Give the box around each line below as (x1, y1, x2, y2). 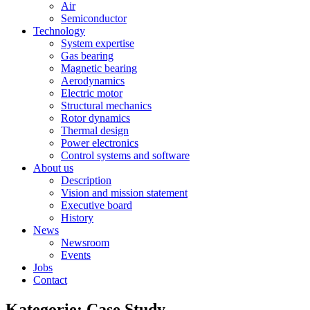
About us (33, 162, 73, 174)
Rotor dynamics (61, 112, 130, 124)
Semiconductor (61, 12, 127, 24)
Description (61, 174, 111, 186)
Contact (33, 274, 67, 286)
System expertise (61, 37, 134, 49)
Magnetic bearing (61, 62, 137, 74)
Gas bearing (61, 50, 113, 62)
